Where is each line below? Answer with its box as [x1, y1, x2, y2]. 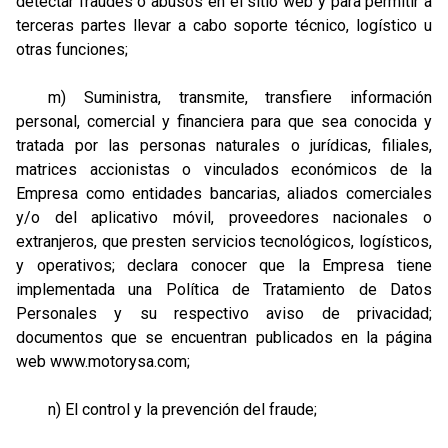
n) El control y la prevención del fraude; [16, 400, 317, 419]
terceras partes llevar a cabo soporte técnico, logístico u [16, 16, 432, 35]
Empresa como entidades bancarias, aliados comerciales [16, 184, 432, 203]
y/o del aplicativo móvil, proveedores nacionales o [16, 208, 432, 227]
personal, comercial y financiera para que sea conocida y [16, 112, 432, 131]
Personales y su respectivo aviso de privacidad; [16, 304, 432, 323]
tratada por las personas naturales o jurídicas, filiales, [16, 136, 432, 155]
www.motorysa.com [50, 352, 187, 371]
